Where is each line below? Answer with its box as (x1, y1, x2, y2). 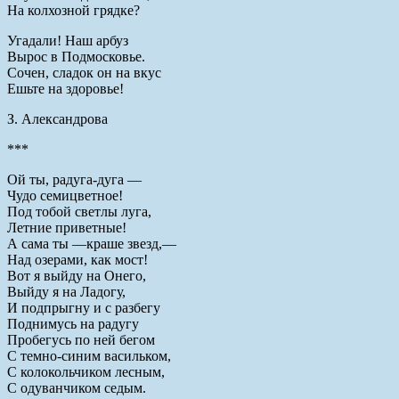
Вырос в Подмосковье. (7, 48, 145, 64)
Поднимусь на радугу (7, 315, 139, 331)
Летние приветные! (7, 219, 126, 235)
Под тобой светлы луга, (7, 203, 151, 219)
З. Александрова (7, 110, 108, 126)
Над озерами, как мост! (7, 251, 148, 267)
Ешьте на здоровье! (7, 80, 124, 96)
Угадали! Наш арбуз (7, 32, 128, 48)
